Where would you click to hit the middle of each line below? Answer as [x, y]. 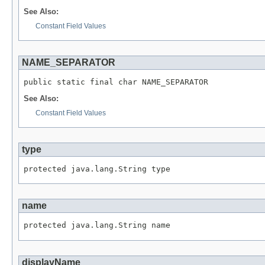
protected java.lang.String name [97, 225]
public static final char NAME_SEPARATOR [116, 82]
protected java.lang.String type [97, 169]
